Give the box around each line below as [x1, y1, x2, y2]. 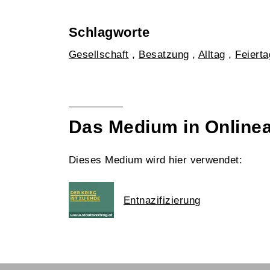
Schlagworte [69, 25, 150, 40]
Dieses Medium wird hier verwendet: [69, 154, 243, 166]
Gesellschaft [69, 49, 129, 60]
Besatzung [139, 49, 189, 60]
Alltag [198, 49, 225, 60]
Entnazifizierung [124, 194, 201, 206]
